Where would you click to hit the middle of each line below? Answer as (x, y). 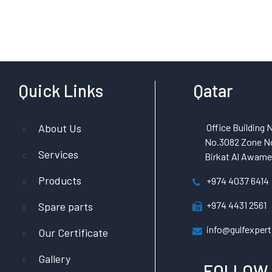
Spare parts (66, 206)
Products (60, 180)
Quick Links (61, 90)
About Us (60, 128)
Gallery (54, 259)
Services (58, 154)
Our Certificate (73, 233)
